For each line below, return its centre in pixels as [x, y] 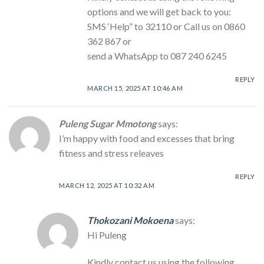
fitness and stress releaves [111, 153]
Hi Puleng [107, 235]
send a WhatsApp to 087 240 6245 [157, 56]
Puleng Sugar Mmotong [108, 124]
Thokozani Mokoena [130, 220]
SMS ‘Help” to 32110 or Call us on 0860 [166, 27]
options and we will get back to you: [159, 12]
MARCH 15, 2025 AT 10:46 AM [135, 88]
